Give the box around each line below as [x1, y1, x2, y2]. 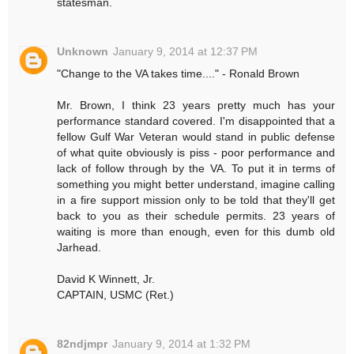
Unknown [57, 45, 109, 58]
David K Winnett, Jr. [57, 273, 156, 286]
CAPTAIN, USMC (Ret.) [57, 288, 175, 302]
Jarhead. [57, 241, 102, 254]
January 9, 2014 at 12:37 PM [113, 45, 258, 58]
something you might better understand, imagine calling [57, 178, 335, 191]
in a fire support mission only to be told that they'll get [57, 194, 335, 207]
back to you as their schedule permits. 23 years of [57, 209, 335, 223]
